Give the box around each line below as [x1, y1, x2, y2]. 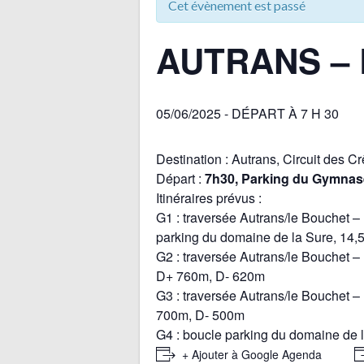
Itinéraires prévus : [156, 188, 262, 207]
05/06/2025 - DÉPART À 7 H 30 [156, 103, 339, 123]
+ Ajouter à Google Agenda [182, 345, 322, 362]
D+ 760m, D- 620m [156, 266, 265, 285]
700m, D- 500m [156, 305, 245, 324]
